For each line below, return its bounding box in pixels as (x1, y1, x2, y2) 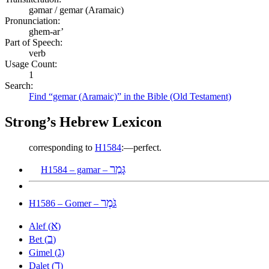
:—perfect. (121, 142, 162, 153)
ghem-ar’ (29, 26, 64, 37)
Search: (5, 80, 33, 91)
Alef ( (29, 220, 51, 231)
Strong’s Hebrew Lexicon (5, 113, 162, 130)
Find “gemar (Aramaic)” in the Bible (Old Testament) (29, 91, 231, 101)
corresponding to (29, 142, 95, 153)
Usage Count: (5, 58, 57, 69)
